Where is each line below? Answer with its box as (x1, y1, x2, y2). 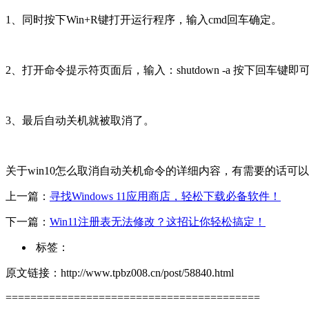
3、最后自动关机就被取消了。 (6, 114, 154, 126)
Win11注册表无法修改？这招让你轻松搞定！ (50, 215, 266, 228)
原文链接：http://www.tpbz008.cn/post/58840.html (6, 266, 234, 279)
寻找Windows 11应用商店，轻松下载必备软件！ (50, 190, 281, 202)
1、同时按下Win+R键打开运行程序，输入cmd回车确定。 (6, 13, 282, 26)
